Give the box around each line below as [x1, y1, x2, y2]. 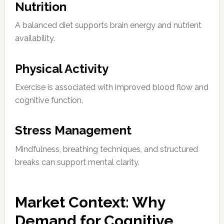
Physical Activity [14, 61, 108, 76]
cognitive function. [14, 95, 83, 105]
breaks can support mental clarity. [14, 157, 139, 167]
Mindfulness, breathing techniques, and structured [14, 144, 198, 154]
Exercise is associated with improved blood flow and [14, 82, 208, 92]
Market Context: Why [14, 193, 165, 211]
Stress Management [14, 123, 131, 138]
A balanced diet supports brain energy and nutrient [14, 20, 201, 30]
